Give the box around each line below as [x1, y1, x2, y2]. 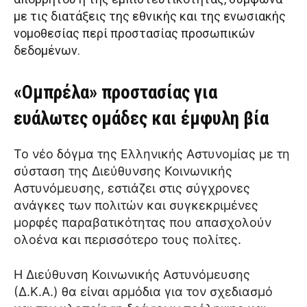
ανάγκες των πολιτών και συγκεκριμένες [14, 198, 258, 213]
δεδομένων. [14, 43, 80, 58]
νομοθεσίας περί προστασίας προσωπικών [14, 26, 255, 41]
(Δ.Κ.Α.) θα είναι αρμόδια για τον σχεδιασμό [14, 284, 273, 299]
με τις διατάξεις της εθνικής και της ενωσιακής [14, 9, 286, 24]
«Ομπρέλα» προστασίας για [14, 82, 217, 104]
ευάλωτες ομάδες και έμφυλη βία [14, 108, 269, 130]
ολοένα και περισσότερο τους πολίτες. [14, 232, 241, 247]
